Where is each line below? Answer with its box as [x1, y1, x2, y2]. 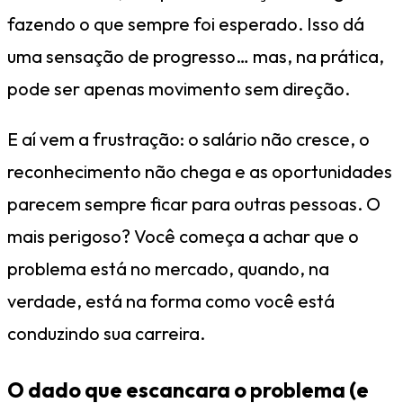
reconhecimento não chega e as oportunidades [7, 160, 392, 184]
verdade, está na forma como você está [7, 290, 335, 313]
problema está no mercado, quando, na [7, 257, 329, 281]
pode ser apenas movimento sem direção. [7, 77, 350, 101]
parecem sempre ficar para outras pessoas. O [7, 193, 381, 216]
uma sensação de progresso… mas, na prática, [7, 45, 384, 68]
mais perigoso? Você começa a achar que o [7, 225, 359, 248]
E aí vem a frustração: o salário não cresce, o [7, 128, 370, 151]
